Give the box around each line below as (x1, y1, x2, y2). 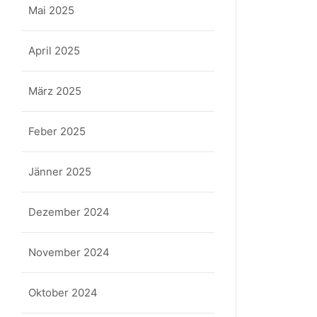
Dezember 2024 (28, 205, 110, 219)
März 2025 (28, 84, 81, 98)
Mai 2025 (28, 4, 74, 17)
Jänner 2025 (28, 165, 91, 178)
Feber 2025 (28, 125, 86, 138)
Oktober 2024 (28, 286, 98, 299)
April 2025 (28, 44, 80, 57)
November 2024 (28, 246, 110, 259)
